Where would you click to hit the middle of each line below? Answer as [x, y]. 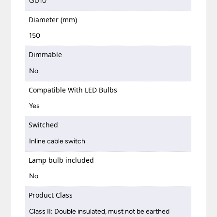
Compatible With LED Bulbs [73, 90]
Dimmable [46, 55]
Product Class [51, 195]
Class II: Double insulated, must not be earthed [100, 211]
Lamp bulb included [62, 160]
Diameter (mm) [53, 19]
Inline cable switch [57, 141]
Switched [44, 125]
